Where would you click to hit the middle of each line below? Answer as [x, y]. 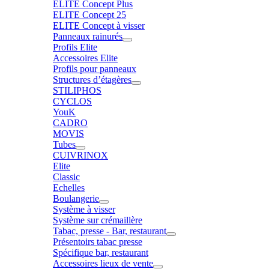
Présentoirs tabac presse [98, 242]
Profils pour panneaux [95, 69]
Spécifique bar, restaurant [101, 252]
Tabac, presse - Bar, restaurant [110, 231]
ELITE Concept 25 [89, 15]
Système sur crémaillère [98, 220]
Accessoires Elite [85, 58]
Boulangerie [76, 198]
